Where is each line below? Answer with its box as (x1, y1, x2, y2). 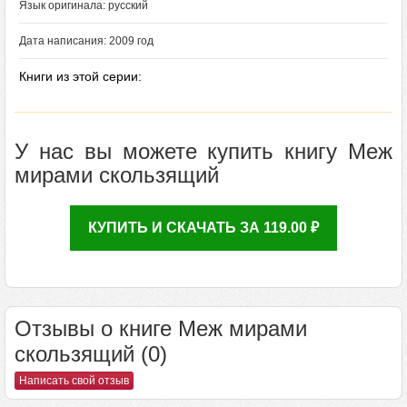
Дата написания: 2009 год (19, 35, 154, 47)
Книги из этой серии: (19, 69, 142, 84)
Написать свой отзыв (19, 374, 129, 387)
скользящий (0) (15, 342, 167, 366)
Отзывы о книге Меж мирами (15, 316, 307, 341)
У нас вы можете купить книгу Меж (15, 139, 392, 164)
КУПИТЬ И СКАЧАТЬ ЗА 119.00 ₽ (88, 220, 319, 235)
